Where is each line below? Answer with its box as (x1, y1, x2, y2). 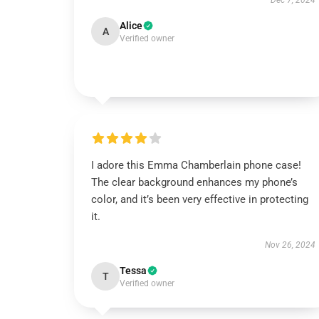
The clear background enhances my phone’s (91, 176, 298, 189)
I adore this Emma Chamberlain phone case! (91, 159, 301, 172)
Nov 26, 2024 (264, 240, 315, 250)
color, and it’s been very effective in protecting (91, 193, 308, 206)
